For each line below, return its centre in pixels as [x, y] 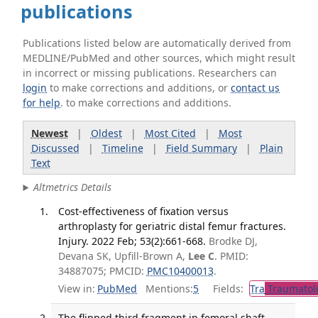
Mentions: [165, 289]
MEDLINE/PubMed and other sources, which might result [159, 58]
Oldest [106, 133]
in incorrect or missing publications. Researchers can [150, 73]
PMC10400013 [180, 270]
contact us [256, 88]
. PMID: [231, 256]
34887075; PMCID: [102, 270]
